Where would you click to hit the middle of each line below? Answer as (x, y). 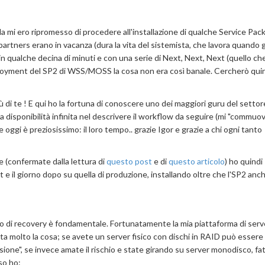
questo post (129, 161)
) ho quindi (244, 161)
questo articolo (197, 161)
